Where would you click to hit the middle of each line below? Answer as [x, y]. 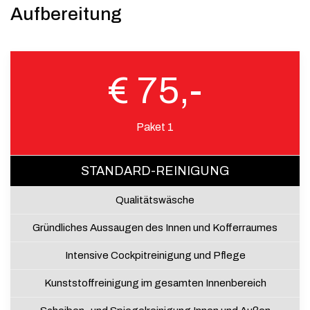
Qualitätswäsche [155, 200]
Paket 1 [155, 127]
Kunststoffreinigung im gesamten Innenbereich [155, 283]
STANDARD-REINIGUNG [155, 171]
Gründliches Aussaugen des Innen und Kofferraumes [155, 227]
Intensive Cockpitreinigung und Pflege [155, 255]
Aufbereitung [66, 13]
